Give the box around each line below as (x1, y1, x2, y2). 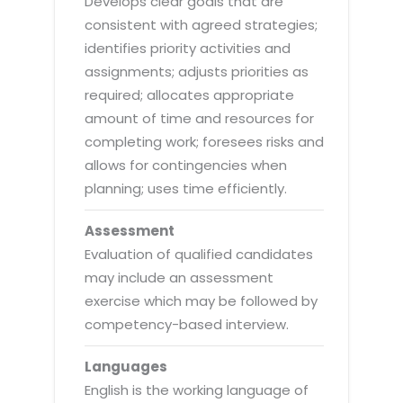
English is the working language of (85, 380, 309, 399)
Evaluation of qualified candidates (85, 244, 314, 264)
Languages (85, 356, 168, 376)
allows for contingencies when (85, 155, 288, 175)
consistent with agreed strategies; (85, 14, 318, 34)
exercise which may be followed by (85, 291, 318, 310)
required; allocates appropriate (85, 85, 295, 104)
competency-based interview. (85, 314, 290, 334)
